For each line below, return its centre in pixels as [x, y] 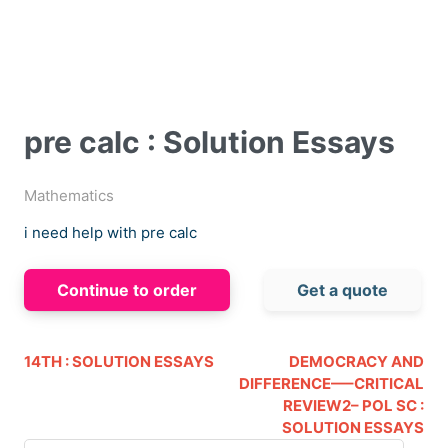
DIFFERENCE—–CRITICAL [331, 384]
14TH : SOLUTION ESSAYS [119, 362]
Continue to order [127, 290]
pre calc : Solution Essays [209, 142]
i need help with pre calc [110, 233]
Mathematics [69, 196]
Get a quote [342, 290]
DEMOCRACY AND [356, 362]
